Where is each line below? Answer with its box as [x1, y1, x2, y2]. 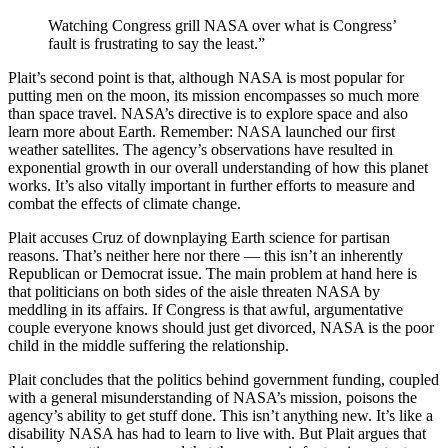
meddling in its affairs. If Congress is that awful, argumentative [8, 301, 403, 319]
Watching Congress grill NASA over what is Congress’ [48, 17, 396, 35]
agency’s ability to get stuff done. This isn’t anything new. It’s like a [8, 407, 433, 425]
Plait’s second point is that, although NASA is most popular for [8, 69, 404, 87]
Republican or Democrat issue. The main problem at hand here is [8, 265, 417, 283]
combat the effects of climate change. [8, 195, 241, 213]
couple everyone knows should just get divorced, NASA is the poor [8, 319, 434, 337]
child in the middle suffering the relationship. [8, 337, 289, 355]
